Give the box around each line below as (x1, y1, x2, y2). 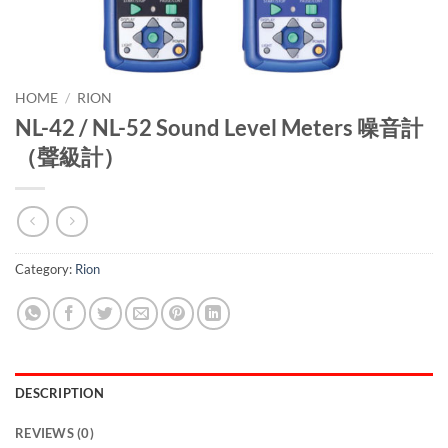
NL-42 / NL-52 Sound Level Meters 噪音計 (15, 113, 423, 141)
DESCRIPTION (15, 385, 104, 402)
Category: (15, 261, 75, 278)
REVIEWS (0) (15, 425, 94, 442)
